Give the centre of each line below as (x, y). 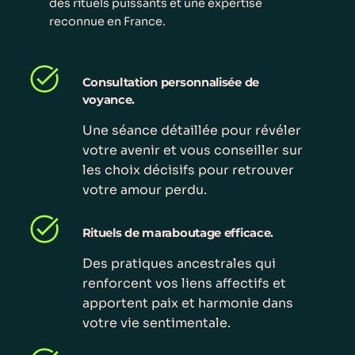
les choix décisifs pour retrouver (188, 170)
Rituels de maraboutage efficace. (178, 233)
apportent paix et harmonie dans (187, 303)
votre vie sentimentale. (156, 323)
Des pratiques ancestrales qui (179, 263)
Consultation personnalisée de (170, 83)
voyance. (109, 100)
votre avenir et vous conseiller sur (192, 151)
